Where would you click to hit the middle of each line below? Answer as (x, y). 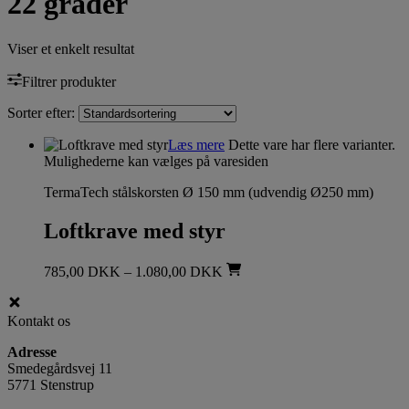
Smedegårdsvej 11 (60, 368)
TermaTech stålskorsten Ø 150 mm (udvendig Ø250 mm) (209, 192)
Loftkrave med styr (135, 231)
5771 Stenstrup (51, 384)
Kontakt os (39, 320)
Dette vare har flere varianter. (310, 144)
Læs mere (196, 144)
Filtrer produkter (69, 81)
